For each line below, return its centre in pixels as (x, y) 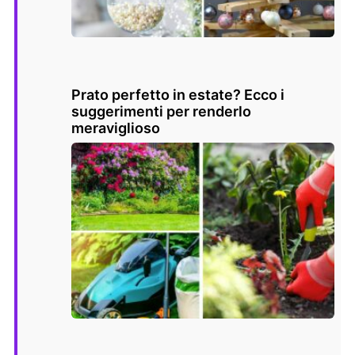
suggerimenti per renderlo (161, 112)
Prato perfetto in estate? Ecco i (178, 95)
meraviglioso (116, 128)
